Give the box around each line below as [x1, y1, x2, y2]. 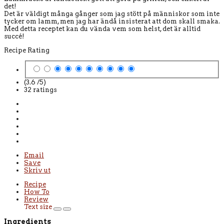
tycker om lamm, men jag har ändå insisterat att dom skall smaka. [4, 17, 220, 25]
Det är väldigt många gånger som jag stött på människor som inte [4, 10, 219, 18]
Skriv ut [24, 166, 50, 174]
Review [24, 195, 48, 203]
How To [24, 187, 49, 195]
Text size [24, 202, 53, 210]
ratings [33, 85, 57, 93]
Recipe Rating [4, 46, 49, 54]
